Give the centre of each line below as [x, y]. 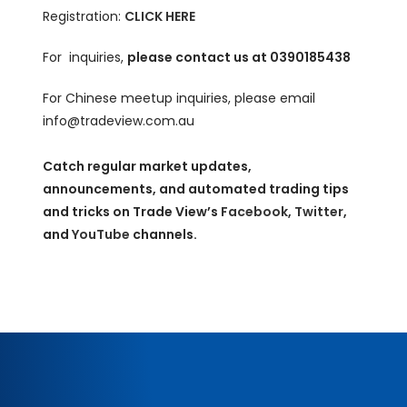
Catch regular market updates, [148, 166]
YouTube [103, 234]
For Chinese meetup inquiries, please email [179, 98]
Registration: [84, 16]
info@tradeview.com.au [119, 120]
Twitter [319, 211]
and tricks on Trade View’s [132, 211]
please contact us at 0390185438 [239, 57]
